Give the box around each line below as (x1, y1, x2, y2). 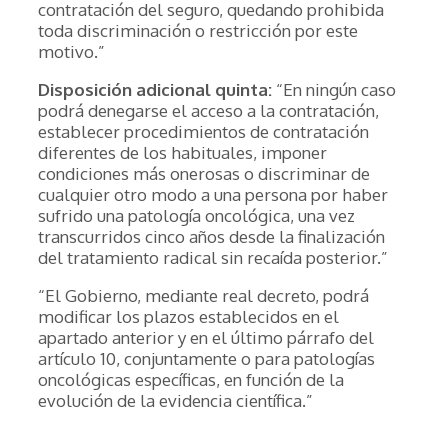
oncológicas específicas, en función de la (38, 369, 344, 390)
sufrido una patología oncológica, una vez (38, 205, 355, 226)
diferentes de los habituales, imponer (38, 142, 327, 163)
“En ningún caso (272, 79, 396, 100)
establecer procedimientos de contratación (38, 121, 369, 142)
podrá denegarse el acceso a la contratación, (38, 100, 379, 121)
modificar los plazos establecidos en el (38, 306, 339, 327)
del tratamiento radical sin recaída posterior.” (38, 247, 388, 268)
